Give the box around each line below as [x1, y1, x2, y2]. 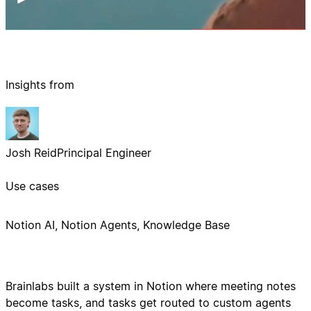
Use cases [6, 179, 59, 194]
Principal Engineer [57, 146, 151, 160]
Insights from [6, 78, 74, 92]
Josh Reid [6, 146, 57, 160]
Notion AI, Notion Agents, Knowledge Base [6, 218, 230, 233]
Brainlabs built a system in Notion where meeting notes [6, 279, 296, 294]
